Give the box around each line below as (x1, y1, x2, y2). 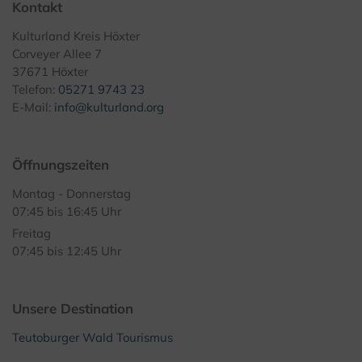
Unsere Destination (12, 299, 133, 317)
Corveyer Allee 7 (12, 45, 102, 61)
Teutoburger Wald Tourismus (12, 329, 173, 345)
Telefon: (12, 81, 58, 97)
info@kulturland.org (54, 99, 164, 115)
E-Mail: (12, 99, 54, 115)
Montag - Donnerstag (12, 185, 131, 201)
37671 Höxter (12, 63, 88, 79)
